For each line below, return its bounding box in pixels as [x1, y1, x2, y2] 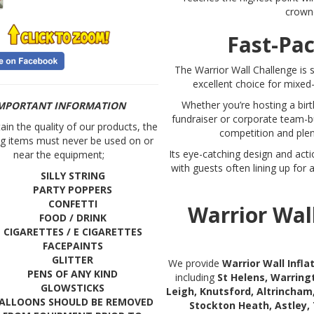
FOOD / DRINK [39, 210, 107, 224]
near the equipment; [13, 147, 104, 161]
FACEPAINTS [42, 238, 103, 252]
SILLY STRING [40, 168, 105, 182]
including [175, 271, 218, 285]
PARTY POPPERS [33, 182, 113, 196]
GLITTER [52, 252, 94, 266]
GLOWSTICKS [41, 280, 105, 294]
